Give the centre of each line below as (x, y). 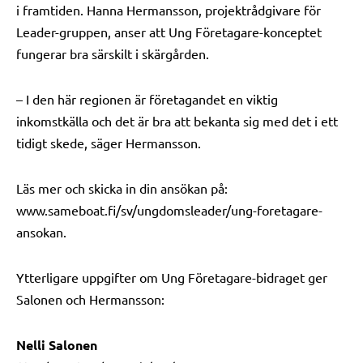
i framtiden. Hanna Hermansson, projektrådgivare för (169, 10)
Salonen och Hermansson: (90, 299)
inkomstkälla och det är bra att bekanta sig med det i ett (177, 121)
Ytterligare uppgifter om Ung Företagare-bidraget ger (172, 277)
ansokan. (41, 232)
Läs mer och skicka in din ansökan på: (122, 188)
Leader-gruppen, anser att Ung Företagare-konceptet (169, 32)
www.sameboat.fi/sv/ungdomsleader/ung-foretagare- (169, 210)
